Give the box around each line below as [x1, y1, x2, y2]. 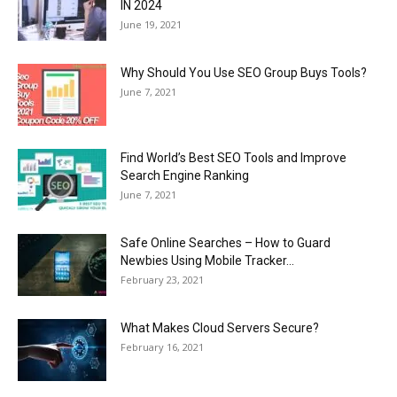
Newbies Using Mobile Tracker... [121, 253, 294, 268]
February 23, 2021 [121, 273, 204, 286]
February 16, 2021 [121, 340, 204, 354]
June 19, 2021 [121, 18, 182, 31]
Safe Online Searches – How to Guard [121, 236, 331, 250]
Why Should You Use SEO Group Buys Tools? [121, 66, 367, 80]
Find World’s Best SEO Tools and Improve [121, 151, 346, 165]
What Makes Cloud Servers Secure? [121, 321, 319, 335]
